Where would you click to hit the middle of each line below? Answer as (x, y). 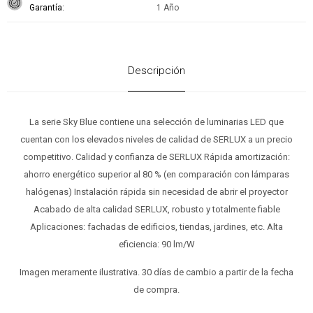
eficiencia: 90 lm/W (156, 245)
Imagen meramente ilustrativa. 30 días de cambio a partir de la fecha (156, 272)
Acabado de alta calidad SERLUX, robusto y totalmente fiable (156, 210)
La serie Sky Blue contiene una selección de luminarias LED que (156, 122)
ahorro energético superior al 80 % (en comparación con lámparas (156, 175)
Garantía (46, 8)
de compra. (156, 290)
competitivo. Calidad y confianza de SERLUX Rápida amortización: (156, 157)
